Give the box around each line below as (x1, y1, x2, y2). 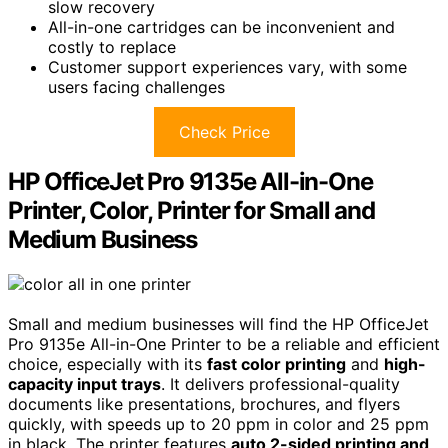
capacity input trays (8, 373, 161, 394)
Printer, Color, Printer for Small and (8, 195, 375, 225)
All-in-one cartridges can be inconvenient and (48, 16, 395, 37)
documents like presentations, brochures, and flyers (8, 393, 400, 414)
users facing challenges (48, 76, 225, 97)
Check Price (178, 121, 270, 142)
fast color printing (207, 353, 346, 374)
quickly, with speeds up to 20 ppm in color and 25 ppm (8, 413, 429, 434)
